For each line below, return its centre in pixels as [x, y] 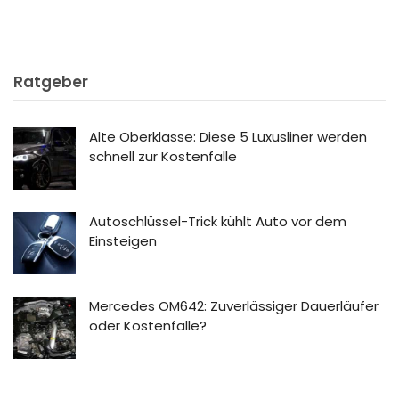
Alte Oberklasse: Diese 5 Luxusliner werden [228, 136]
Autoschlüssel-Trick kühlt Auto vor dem [218, 221]
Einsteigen [123, 240]
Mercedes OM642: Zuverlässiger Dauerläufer [234, 305]
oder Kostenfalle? [148, 325]
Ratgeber [51, 81]
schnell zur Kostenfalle [163, 156]
